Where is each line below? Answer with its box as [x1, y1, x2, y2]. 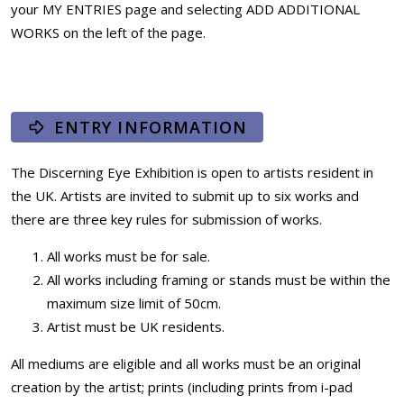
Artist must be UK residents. [47, 317, 225, 336]
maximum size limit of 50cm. [47, 294, 221, 313]
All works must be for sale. [47, 247, 210, 266]
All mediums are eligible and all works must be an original [11, 354, 361, 373]
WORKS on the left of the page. [11, 23, 206, 42]
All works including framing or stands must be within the [47, 271, 390, 289]
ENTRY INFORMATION [54, 116, 248, 139]
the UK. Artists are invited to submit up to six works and [11, 187, 359, 206]
